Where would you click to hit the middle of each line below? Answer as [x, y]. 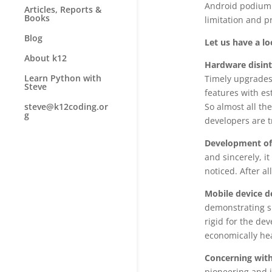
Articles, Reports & [63, 10]
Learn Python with [63, 78]
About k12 [46, 58]
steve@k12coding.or [66, 107]
